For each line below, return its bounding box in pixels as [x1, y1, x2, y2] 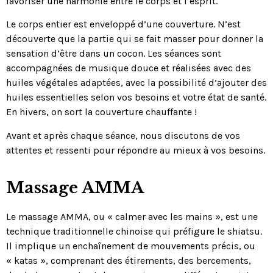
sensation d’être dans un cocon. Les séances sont [6, 48, 221, 60]
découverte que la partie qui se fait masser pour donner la [6, 33, 263, 45]
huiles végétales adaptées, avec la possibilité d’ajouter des [6, 77, 267, 89]
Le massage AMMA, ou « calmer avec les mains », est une [6, 210, 258, 222]
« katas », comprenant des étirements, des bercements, [6, 254, 251, 266]
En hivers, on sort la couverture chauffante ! [6, 106, 197, 118]
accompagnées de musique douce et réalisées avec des [6, 62, 251, 74]
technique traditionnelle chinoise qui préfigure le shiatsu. [6, 225, 262, 237]
